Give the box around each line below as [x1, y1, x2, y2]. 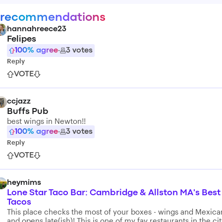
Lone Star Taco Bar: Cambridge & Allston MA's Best [7, 189, 221, 197]
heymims [7, 179, 41, 186]
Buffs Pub [7, 108, 49, 115]
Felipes [7, 36, 36, 43]
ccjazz [7, 98, 31, 105]
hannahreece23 [7, 26, 66, 33]
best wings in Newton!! [7, 116, 86, 125]
